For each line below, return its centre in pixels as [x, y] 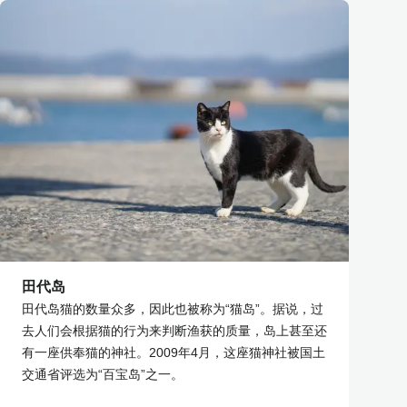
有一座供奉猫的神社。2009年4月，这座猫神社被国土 [174, 352]
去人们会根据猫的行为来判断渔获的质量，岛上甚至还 [174, 330]
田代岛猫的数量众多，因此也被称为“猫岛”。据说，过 [173, 308]
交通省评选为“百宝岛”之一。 [103, 374]
